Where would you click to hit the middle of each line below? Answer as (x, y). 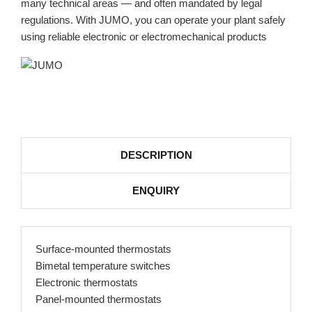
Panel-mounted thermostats (99, 299)
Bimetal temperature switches (103, 266)
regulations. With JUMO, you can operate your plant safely (153, 20)
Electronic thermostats (87, 282)
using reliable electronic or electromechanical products (144, 37)
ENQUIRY (156, 190)
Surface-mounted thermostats (103, 249)
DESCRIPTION (156, 155)
